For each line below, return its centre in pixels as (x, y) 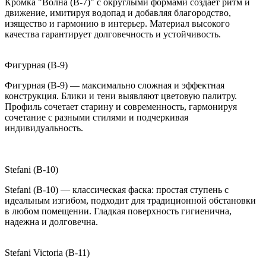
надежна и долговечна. (51, 222)
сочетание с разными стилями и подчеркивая (96, 118)
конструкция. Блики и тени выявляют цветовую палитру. (121, 96)
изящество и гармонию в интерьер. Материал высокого (117, 24)
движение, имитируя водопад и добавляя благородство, (118, 13)
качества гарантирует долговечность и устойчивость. (113, 34)
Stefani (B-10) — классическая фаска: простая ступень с (117, 190)
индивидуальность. (44, 128)
